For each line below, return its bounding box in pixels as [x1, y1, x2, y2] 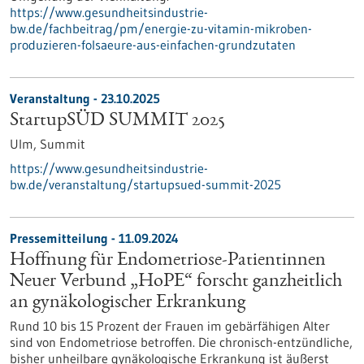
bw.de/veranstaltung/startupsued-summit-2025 [10, 176, 281, 193]
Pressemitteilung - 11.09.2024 [10, 230, 179, 246]
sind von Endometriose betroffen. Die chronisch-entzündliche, [10, 334, 353, 350]
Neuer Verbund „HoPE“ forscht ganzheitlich [10, 272, 342, 292]
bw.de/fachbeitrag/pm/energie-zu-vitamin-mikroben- [10, 20, 312, 37]
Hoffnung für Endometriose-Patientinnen [10, 251, 326, 271]
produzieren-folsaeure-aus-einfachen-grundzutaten [10, 37, 296, 53]
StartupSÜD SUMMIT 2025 [10, 111, 225, 131]
